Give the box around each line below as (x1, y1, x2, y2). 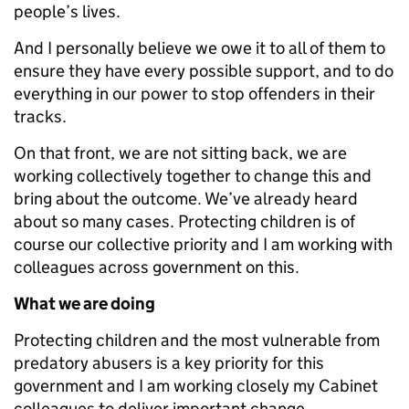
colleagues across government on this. (14, 257, 299, 278)
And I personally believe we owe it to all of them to (14, 37, 385, 58)
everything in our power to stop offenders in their (14, 83, 375, 104)
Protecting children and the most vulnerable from (14, 330, 380, 351)
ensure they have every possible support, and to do (14, 60, 393, 81)
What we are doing (14, 293, 155, 314)
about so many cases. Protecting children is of (14, 211, 355, 232)
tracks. (14, 106, 67, 127)
